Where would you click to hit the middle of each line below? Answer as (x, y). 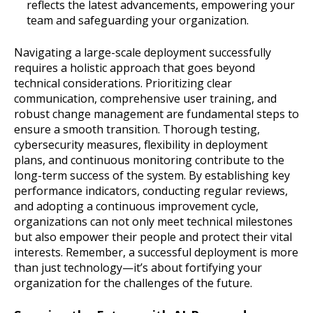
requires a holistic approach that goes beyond (134, 68)
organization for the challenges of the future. (133, 283)
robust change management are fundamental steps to (156, 114)
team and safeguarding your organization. (137, 21)
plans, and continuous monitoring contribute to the (149, 160)
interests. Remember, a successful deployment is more (156, 253)
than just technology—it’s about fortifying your (138, 268)
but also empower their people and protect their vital (153, 237)
